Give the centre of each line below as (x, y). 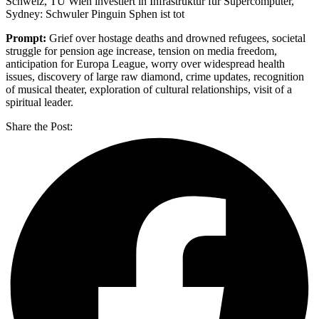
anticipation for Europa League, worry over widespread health (145, 63)
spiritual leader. (40, 102)
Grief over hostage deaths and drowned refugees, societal (176, 38)
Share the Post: (39, 126)
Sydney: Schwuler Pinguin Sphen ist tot (95, 14)
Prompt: (26, 38)
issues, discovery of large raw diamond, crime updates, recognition (155, 76)
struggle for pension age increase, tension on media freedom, (141, 51)
